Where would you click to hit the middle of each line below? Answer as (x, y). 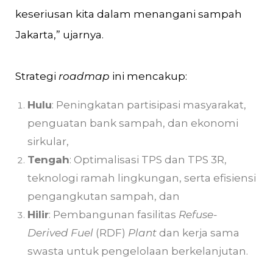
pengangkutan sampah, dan (105, 196)
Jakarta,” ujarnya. (59, 35)
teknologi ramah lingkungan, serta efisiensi (142, 178)
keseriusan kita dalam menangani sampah (129, 14)
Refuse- (198, 214)
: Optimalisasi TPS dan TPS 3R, (148, 160)
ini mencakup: (150, 76)
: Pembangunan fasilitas (114, 214)
